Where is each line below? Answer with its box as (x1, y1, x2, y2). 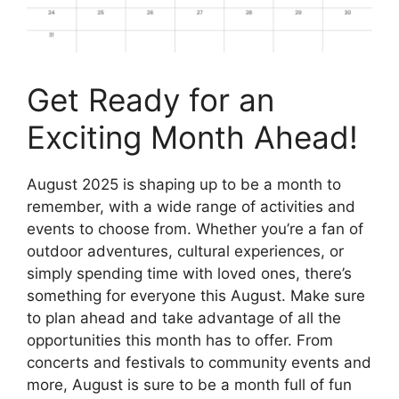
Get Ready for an (27, 81, 274, 119)
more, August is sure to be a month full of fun (27, 376, 352, 395)
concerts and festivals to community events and (27, 354, 371, 372)
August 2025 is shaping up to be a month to (27, 175, 341, 194)
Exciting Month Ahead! (27, 118, 358, 157)
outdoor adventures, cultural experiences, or (27, 242, 344, 261)
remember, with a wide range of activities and (27, 198, 355, 216)
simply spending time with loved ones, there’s (27, 265, 352, 283)
